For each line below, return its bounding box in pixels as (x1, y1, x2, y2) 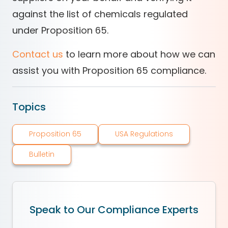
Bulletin (29, 149, 54, 160)
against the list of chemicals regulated (12, 7, 188, 20)
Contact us (12, 47, 63, 61)
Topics (12, 99, 46, 114)
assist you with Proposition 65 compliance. (12, 64, 206, 77)
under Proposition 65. (12, 23, 108, 37)
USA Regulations (115, 129, 173, 139)
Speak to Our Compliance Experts (30, 203, 198, 217)
